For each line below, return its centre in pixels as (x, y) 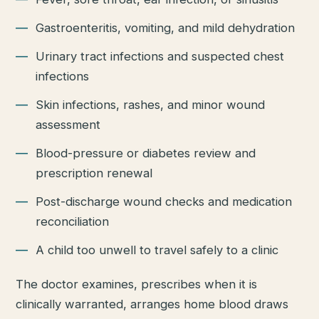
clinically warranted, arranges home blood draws (152, 304)
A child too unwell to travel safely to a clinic (157, 250)
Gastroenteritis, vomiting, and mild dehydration (166, 28)
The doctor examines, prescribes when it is (137, 284)
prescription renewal (94, 173)
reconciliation (73, 222)
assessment (68, 125)
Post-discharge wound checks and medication (164, 202)
